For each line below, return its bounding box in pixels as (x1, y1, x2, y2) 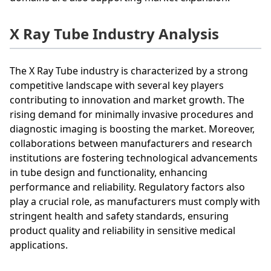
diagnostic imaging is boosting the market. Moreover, (10, 122, 255, 135)
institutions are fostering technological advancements (10, 151, 258, 165)
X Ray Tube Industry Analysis (10, 23, 219, 44)
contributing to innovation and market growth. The (10, 93, 244, 106)
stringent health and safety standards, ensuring (10, 209, 229, 223)
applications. (10, 238, 68, 252)
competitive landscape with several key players (10, 78, 224, 92)
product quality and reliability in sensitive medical (10, 223, 235, 237)
